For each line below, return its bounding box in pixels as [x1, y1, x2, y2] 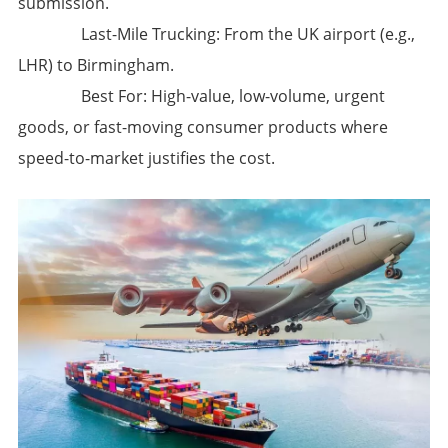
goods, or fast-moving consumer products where [17, 115, 388, 138]
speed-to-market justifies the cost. [17, 146, 275, 169]
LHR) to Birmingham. [17, 53, 174, 76]
